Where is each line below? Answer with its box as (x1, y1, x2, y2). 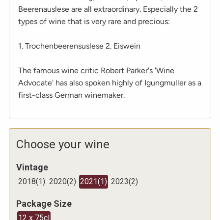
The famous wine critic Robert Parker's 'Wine (18, 65, 174, 75)
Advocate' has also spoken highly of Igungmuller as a (18, 78, 201, 87)
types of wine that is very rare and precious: (18, 16, 170, 26)
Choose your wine (16, 137, 110, 151)
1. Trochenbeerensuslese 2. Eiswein (18, 41, 140, 51)
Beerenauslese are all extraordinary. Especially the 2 (18, 4, 198, 14)
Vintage (16, 162, 48, 172)
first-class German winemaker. (18, 90, 125, 100)
